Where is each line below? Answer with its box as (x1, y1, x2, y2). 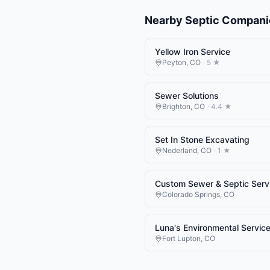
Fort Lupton (162, 234, 201, 243)
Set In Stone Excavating (155, 134, 250, 145)
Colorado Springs (162, 190, 220, 199)
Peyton (162, 58, 186, 67)
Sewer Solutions (155, 90, 219, 101)
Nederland (162, 146, 197, 155)
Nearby (145, 14, 185, 27)
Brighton (162, 102, 190, 111)
